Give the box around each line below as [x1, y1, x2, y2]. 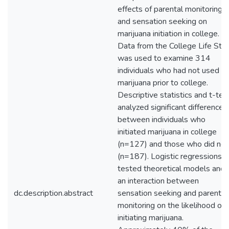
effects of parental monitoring [118, 4, 222, 15]
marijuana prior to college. [118, 77, 208, 88]
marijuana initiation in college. [118, 28, 219, 39]
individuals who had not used [118, 65, 219, 76]
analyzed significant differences [118, 102, 227, 113]
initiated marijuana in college [118, 126, 217, 138]
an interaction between [118, 175, 199, 187]
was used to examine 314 [118, 53, 211, 64]
